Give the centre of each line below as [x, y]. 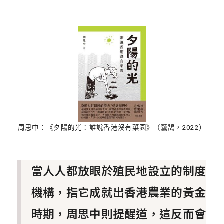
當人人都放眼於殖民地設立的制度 [119, 170]
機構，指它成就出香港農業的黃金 [119, 192]
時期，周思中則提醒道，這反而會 [119, 213]
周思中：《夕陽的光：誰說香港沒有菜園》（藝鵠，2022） [112, 128]
